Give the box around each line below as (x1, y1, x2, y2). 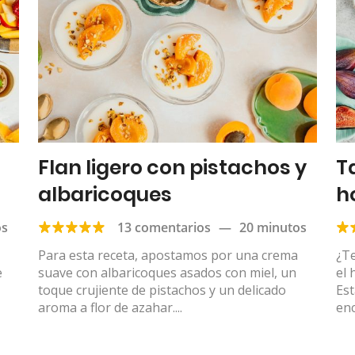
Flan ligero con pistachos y (37, 154, 307, 182)
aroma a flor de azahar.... (37, 299, 182, 317)
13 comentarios (116, 219, 211, 237)
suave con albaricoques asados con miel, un (37, 264, 296, 282)
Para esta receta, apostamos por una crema (37, 246, 298, 265)
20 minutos (239, 219, 307, 237)
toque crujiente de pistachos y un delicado (37, 281, 286, 300)
